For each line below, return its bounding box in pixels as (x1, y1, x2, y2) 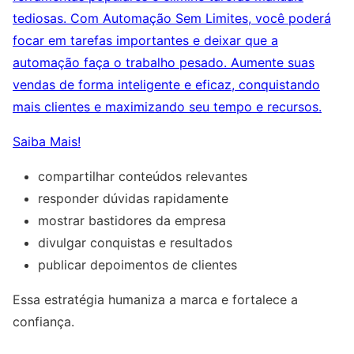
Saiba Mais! (13, 134, 81, 150)
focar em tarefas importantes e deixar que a (13, 32, 278, 49)
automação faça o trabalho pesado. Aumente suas (13, 55, 314, 71)
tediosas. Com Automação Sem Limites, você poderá (13, 10, 331, 27)
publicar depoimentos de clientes (38, 257, 237, 273)
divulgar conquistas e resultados (38, 235, 232, 251)
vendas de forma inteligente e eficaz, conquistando (13, 77, 320, 93)
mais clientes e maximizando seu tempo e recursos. (13, 99, 322, 115)
